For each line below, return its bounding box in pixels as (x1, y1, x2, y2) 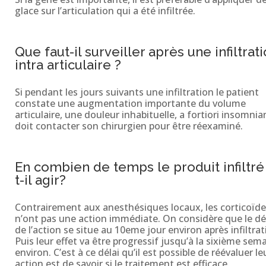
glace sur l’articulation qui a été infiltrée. (14, 4, 195, 17)
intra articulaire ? (14, 56, 121, 72)
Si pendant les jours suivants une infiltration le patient (14, 85, 259, 99)
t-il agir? (14, 172, 66, 188)
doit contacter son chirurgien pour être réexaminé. (14, 119, 243, 132)
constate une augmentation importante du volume (14, 96, 246, 110)
